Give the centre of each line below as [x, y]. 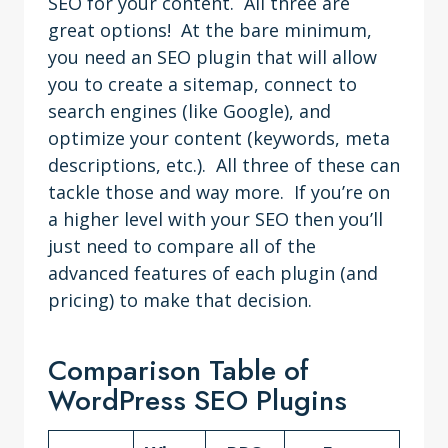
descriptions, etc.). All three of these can [224, 165]
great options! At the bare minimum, [210, 30]
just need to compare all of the [182, 246]
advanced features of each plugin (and [213, 273]
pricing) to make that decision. [185, 300]
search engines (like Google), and [189, 111]
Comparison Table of [178, 370]
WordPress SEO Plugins [197, 400]
